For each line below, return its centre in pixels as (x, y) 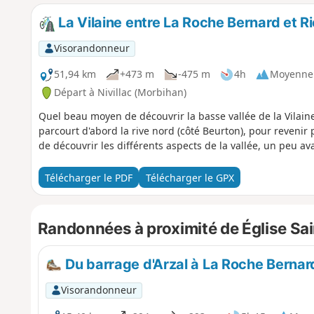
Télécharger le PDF (88, 177)
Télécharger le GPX (190, 177)
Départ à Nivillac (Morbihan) (120, 93)
